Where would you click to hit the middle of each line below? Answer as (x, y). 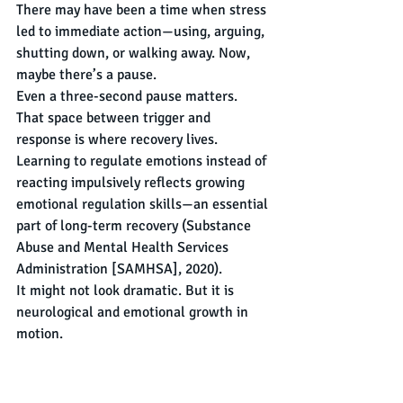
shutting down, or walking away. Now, (135, 54)
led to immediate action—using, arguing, (142, 32)
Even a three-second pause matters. (127, 97)
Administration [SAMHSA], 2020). (119, 269)
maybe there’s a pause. (86, 75)
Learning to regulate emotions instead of (143, 161)
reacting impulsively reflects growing (132, 183)
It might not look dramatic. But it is (127, 291)
